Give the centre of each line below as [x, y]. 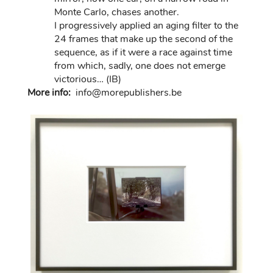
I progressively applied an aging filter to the [147, 26]
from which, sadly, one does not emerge [140, 66]
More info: [51, 93]
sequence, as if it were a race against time [144, 52]
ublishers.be [156, 93]
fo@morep [107, 93]
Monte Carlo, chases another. [118, 12]
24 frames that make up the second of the [144, 39]
